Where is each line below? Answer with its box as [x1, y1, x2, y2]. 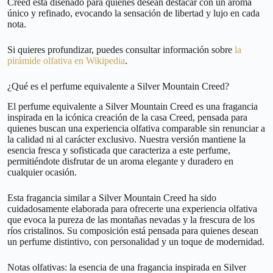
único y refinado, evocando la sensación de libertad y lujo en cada [7, 8, 260, 19]
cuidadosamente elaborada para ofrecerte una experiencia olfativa [7, 203, 257, 214]
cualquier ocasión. [7, 166, 77, 177]
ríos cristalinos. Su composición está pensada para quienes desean [7, 225, 258, 236]
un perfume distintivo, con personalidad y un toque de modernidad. [7, 236, 264, 247]
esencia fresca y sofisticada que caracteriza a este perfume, [7, 144, 230, 155]
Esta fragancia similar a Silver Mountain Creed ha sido [7, 192, 216, 203]
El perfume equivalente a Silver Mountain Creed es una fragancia [7, 101, 258, 112]
